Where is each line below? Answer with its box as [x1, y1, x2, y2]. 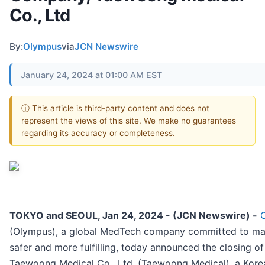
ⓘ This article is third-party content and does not [21, 103, 209, 113]
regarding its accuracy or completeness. [21, 128, 175, 138]
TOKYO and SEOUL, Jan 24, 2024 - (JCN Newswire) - [9, 209, 257, 222]
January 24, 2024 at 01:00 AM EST [21, 69, 162, 80]
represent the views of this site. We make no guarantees [21, 115, 236, 125]
